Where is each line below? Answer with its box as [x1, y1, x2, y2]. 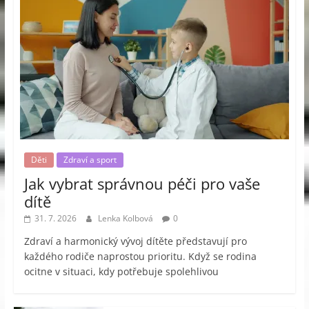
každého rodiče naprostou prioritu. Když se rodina [23, 249, 257, 263]
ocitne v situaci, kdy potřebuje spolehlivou [23, 264, 219, 278]
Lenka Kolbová [97, 212, 155, 224]
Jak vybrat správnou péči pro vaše [23, 172, 260, 194]
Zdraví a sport [63, 153, 117, 166]
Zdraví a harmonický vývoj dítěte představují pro [23, 234, 247, 248]
